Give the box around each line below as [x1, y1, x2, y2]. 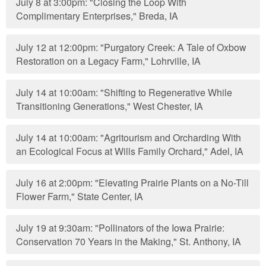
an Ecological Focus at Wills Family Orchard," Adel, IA [16, 144, 244, 158]
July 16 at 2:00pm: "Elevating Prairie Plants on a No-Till [16, 176, 250, 189]
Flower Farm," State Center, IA [16, 189, 144, 203]
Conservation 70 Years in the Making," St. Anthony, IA [16, 235, 242, 248]
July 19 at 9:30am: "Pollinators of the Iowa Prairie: [16, 221, 225, 235]
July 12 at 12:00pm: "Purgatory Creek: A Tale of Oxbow [16, 40, 247, 54]
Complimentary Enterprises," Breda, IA [16, 9, 179, 23]
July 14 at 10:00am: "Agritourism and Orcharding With [16, 131, 242, 144]
